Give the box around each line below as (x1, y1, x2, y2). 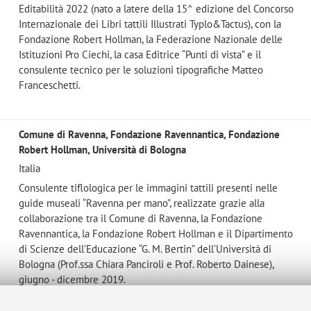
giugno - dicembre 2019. (18, 272, 126, 286)
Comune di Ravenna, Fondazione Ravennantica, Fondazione (18, 127, 280, 141)
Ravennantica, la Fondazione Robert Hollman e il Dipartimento (18, 226, 293, 240)
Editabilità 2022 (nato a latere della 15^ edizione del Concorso (18, 1, 294, 15)
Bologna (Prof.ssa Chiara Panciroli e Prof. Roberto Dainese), (18, 257, 274, 271)
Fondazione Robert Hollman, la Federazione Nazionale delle (18, 32, 283, 46)
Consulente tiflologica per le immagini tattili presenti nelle (18, 180, 278, 194)
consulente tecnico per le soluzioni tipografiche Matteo (18, 62, 263, 76)
